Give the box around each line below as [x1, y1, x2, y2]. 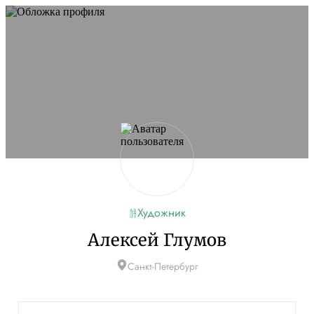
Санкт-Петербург [127, 259, 198, 273]
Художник [137, 205, 186, 221]
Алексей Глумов [88, 229, 226, 251]
